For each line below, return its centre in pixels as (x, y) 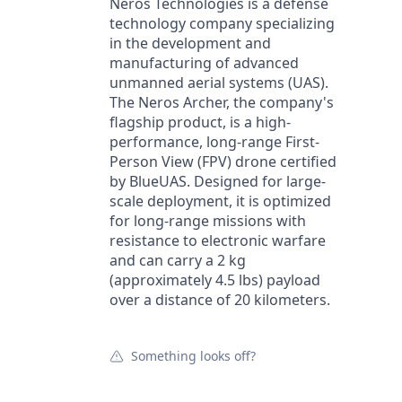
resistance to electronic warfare (218, 240)
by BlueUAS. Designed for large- (218, 181)
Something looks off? (193, 356)
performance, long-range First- (214, 142)
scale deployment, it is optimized (220, 201)
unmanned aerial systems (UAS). (219, 83)
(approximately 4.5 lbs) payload (215, 280)
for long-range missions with (208, 221)
